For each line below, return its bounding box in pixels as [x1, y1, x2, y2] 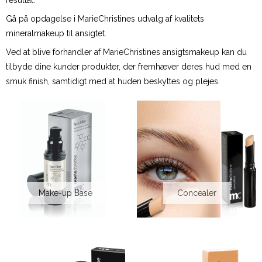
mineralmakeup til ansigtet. [6, 29, 106, 39]
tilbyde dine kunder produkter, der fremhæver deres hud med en [6, 62, 251, 72]
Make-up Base [39, 188, 92, 198]
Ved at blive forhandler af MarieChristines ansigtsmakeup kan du [6, 47, 247, 57]
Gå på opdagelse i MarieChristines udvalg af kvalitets [6, 14, 204, 24]
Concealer [177, 188, 216, 198]
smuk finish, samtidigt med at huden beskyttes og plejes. [6, 77, 225, 87]
